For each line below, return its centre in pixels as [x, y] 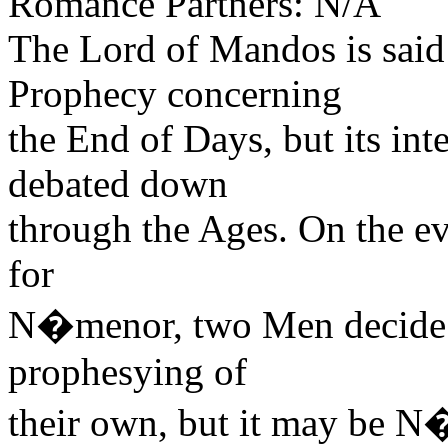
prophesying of [127, 371]
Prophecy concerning [175, 93]
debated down [118, 183]
